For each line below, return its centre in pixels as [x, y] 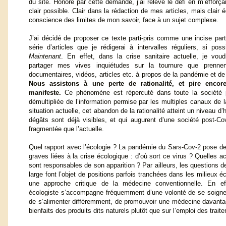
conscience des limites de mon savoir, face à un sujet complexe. [124, 20]
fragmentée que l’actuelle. [66, 129]
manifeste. [45, 93]
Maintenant [45, 56]
